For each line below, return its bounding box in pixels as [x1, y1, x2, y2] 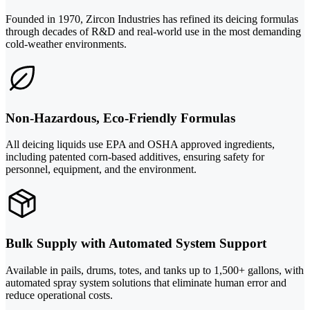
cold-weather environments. [6, 37, 127, 50]
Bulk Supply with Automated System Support [6, 236, 266, 251]
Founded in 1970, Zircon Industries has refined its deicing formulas [6, 12, 298, 25]
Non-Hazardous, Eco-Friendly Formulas [6, 110, 235, 125]
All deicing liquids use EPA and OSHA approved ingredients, [6, 138, 275, 151]
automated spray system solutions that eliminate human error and [6, 276, 286, 289]
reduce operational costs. [6, 289, 113, 301]
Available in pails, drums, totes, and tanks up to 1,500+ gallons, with [6, 264, 304, 276]
